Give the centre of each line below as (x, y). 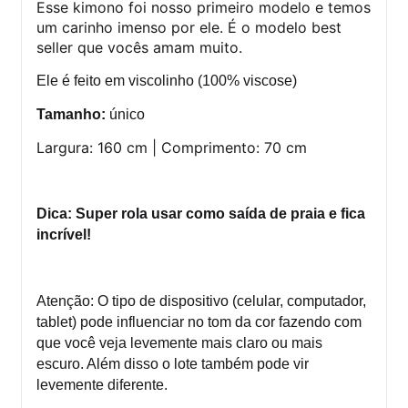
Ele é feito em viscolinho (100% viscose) (167, 80)
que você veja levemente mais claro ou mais (179, 342)
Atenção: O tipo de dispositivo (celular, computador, (201, 301)
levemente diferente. (102, 384)
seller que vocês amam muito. (139, 47)
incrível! (64, 234)
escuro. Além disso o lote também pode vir (173, 363)
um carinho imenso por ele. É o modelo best (189, 27)
